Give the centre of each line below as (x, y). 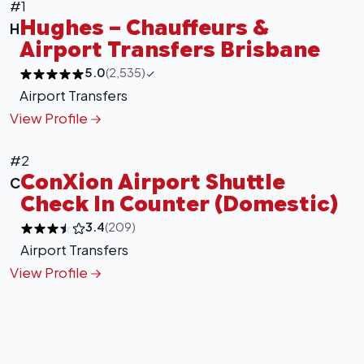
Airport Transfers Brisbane (170, 49)
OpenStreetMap (167, 150)
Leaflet (64, 150)
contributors (265, 150)
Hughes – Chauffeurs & (144, 27)
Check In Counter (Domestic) (179, 204)
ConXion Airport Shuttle (153, 182)
